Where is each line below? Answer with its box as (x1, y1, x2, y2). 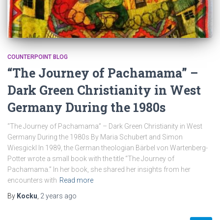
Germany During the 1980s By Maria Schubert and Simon (7, 133, 183, 141)
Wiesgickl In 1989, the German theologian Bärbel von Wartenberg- (7, 143, 208, 152)
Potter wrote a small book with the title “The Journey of (7, 154, 174, 163)
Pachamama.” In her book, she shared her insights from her (7, 165, 191, 173)
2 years (40, 192, 63, 200)
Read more (59, 176, 93, 184)
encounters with (7, 176, 57, 184)
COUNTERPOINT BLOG (7, 53, 68, 60)
